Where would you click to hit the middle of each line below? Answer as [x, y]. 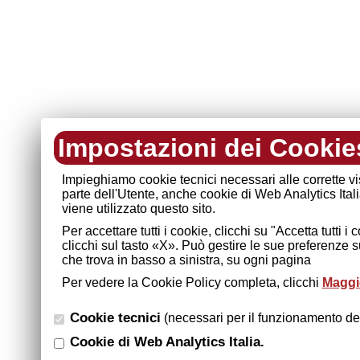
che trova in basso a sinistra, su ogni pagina [186, 260]
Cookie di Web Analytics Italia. [167, 342]
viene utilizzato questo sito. [138, 209]
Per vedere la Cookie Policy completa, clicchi [192, 282]
